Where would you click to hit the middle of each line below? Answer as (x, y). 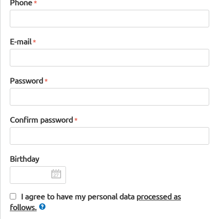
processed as (159, 196)
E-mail (21, 41)
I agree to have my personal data (78, 196)
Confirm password (41, 119)
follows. (23, 207)
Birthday (24, 158)
